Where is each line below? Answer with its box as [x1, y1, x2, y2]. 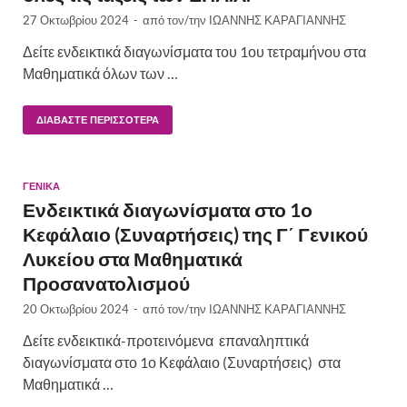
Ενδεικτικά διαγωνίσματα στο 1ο [23, 198, 313, 222]
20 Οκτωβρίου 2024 [23, 302, 129, 317]
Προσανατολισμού [23, 272, 190, 295]
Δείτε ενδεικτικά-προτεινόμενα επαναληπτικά [23, 332, 309, 350]
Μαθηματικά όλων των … [23, 65, 178, 83]
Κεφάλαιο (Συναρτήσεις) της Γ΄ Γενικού [23, 223, 368, 246]
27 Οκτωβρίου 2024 [23, 13, 129, 28]
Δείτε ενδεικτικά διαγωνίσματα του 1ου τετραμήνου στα [23, 43, 366, 61]
